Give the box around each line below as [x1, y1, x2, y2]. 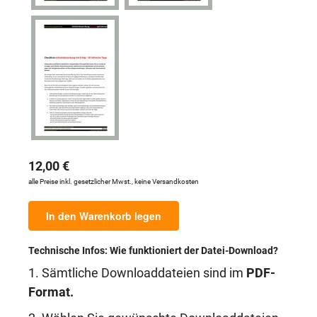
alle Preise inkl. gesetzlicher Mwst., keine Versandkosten [28, 178, 199, 185]
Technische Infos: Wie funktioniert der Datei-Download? [28, 245, 278, 256]
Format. [28, 285, 74, 299]
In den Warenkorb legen [46, 209, 161, 223]
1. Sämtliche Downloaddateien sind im [28, 266, 246, 280]
